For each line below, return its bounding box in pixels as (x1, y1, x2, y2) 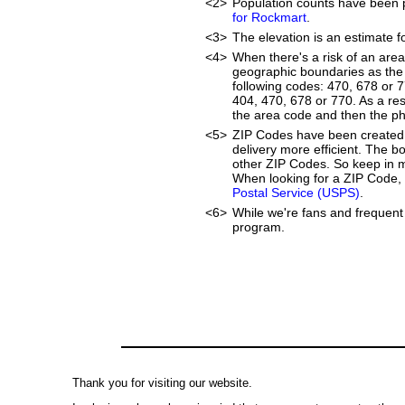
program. (232, 220, 285, 234)
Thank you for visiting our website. (72, 375, 252, 390)
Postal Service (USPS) (232, 185, 360, 200)
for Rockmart (232, 10, 306, 24)
